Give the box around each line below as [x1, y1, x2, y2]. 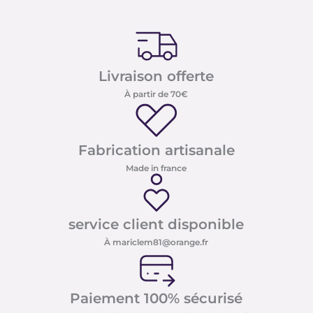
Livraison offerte [99, 68, 214, 85]
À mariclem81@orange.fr [104, 237, 209, 248]
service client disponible [68, 216, 245, 233]
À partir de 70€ [124, 89, 189, 100]
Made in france [126, 163, 187, 174]
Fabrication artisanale [78, 142, 235, 159]
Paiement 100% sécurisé [70, 290, 243, 307]
